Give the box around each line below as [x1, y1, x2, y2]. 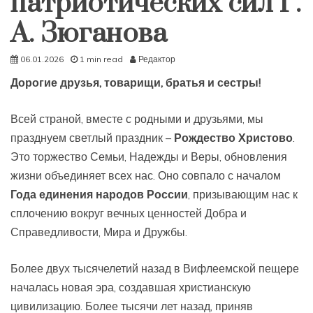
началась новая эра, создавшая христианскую [10, 279, 251, 294]
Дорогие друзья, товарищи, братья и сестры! [10, 75, 261, 89]
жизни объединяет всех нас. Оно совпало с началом [10, 168, 281, 182]
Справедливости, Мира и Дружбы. [10, 224, 187, 239]
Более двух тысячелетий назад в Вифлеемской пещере [10, 261, 299, 275]
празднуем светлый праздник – [10, 130, 174, 145]
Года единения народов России [10, 187, 188, 201]
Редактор [138, 53, 175, 64]
